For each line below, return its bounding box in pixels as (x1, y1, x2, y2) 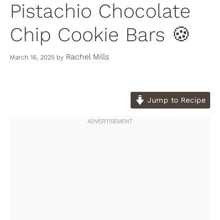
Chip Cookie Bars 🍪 (10, 23, 191, 47)
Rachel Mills (66, 52, 109, 61)
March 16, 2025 (10, 53, 55, 61)
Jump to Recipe (145, 95, 206, 105)
